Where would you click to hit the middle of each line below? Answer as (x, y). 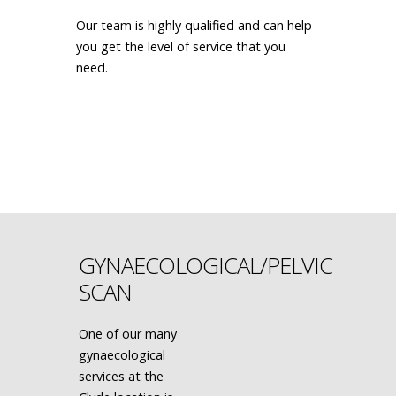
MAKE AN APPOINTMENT (200, 121)
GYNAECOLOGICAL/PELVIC (205, 266)
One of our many (127, 334)
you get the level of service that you (181, 46)
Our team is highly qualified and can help (194, 25)
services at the (121, 376)
